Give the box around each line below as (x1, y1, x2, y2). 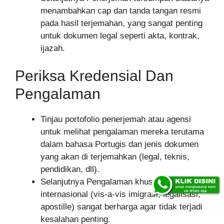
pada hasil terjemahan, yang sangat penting (40, 18, 202, 28)
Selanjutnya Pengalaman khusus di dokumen (40, 177, 207, 187)
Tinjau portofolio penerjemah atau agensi (40, 114, 191, 124)
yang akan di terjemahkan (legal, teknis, (40, 152, 189, 162)
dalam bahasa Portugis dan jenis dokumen (40, 139, 198, 149)
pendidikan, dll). (40, 164, 99, 174)
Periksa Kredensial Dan (15, 67, 173, 84)
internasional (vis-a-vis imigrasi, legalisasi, (40, 189, 200, 199)
